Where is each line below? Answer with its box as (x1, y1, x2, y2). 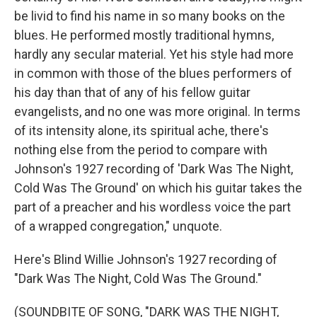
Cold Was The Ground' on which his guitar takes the (14, 180, 302, 195)
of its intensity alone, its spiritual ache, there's (14, 123, 269, 138)
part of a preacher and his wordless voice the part (14, 200, 291, 214)
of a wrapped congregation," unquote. (14, 219, 222, 234)
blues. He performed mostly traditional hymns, (14, 28, 274, 42)
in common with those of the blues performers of (14, 66, 292, 81)
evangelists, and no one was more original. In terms (14, 104, 301, 119)
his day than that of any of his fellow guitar (14, 85, 250, 100)
